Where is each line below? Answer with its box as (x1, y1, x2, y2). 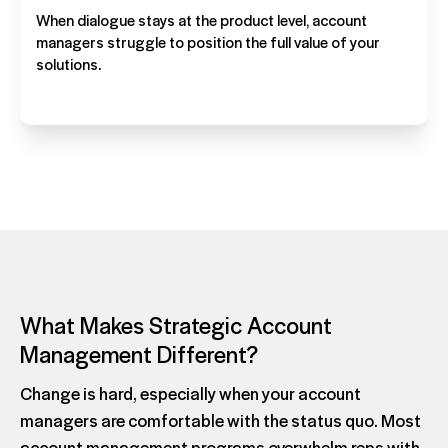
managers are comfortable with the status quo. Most (20, 407, 421, 432)
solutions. (36, 52, 101, 74)
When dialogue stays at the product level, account (36, 8, 367, 30)
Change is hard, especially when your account (20, 380, 361, 405)
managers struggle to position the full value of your (36, 30, 380, 52)
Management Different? (20, 336, 258, 370)
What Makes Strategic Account (20, 307, 332, 341)
